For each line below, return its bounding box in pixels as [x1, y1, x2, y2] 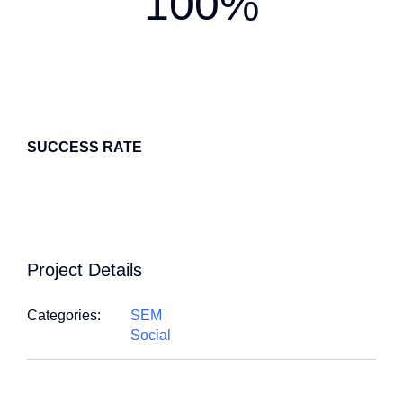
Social [130, 327, 171, 343]
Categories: [27, 307, 101, 323]
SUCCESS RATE [27, 139, 142, 155]
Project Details [27, 259, 142, 280]
